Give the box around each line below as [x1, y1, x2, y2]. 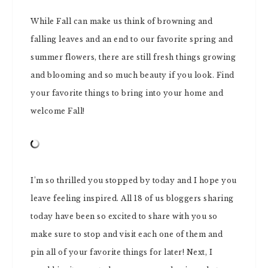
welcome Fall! [31, 106, 85, 115]
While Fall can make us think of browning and [31, 17, 212, 26]
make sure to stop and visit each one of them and [31, 230, 223, 239]
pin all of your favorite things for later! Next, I [31, 248, 212, 257]
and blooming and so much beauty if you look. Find [31, 71, 234, 80]
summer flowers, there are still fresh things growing [31, 53, 236, 62]
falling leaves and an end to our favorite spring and [31, 35, 233, 44]
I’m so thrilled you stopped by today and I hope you [31, 176, 237, 185]
